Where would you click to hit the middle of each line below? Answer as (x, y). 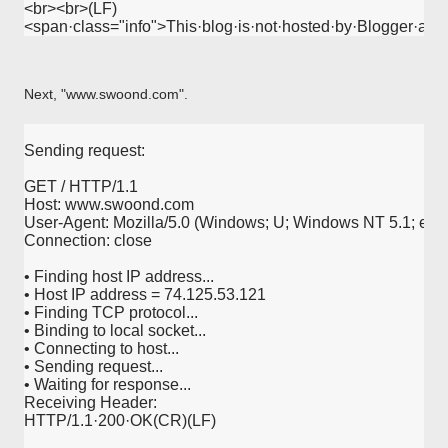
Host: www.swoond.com (109, 204)
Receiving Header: (90, 402)
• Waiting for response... (107, 384)
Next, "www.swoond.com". (106, 94)
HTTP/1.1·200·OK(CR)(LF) (120, 420)
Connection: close (88, 240)
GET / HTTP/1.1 (81, 186)
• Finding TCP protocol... (111, 312)
